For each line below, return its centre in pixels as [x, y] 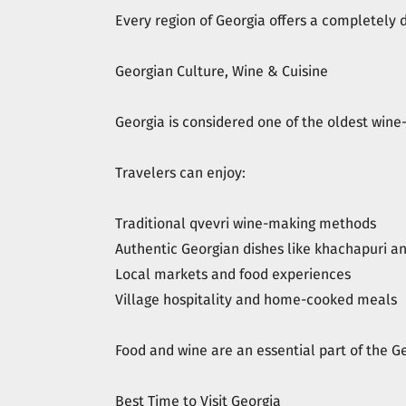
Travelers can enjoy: [180, 173]
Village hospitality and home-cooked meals [256, 300]
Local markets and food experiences [233, 274]
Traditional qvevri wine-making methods [246, 223]
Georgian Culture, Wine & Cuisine [222, 71]
